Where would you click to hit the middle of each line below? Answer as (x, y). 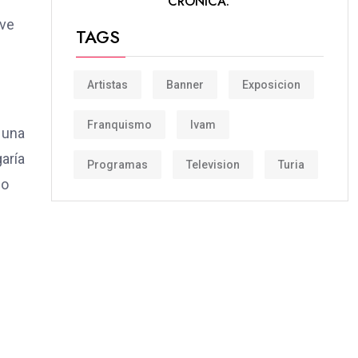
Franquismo (119, 124)
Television (213, 164)
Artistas (107, 84)
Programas (117, 164)
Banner (185, 84)
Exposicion (271, 84)
